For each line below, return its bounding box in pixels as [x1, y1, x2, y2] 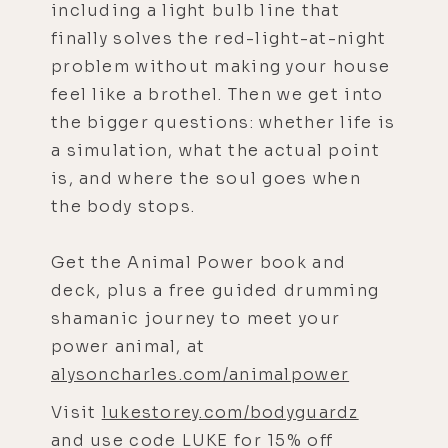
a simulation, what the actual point [51, 139, 380, 161]
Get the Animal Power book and [51, 251, 347, 273]
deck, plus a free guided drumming [51, 279, 380, 301]
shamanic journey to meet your [51, 307, 341, 329]
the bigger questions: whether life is [51, 111, 396, 133]
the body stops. [51, 195, 196, 217]
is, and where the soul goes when [51, 167, 361, 189]
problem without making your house [51, 55, 391, 77]
